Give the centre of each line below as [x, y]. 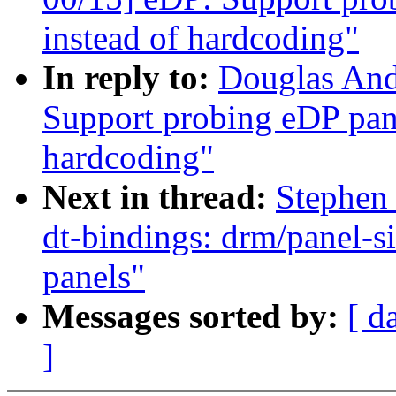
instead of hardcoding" [201, 38]
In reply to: [130, 78]
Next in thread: [159, 197]
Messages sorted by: [195, 316]
